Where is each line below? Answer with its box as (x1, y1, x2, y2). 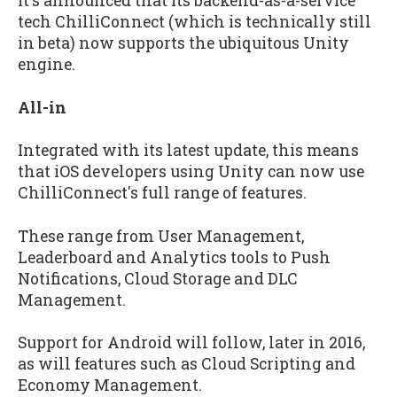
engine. (18, 53, 75, 74)
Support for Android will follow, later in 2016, (18, 332, 365, 354)
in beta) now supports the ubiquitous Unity (18, 32, 349, 53)
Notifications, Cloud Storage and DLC (18, 268, 298, 289)
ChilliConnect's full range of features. (18, 183, 307, 204)
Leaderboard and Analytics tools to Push (18, 246, 331, 268)
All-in (18, 97, 66, 118)
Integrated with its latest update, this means (18, 140, 359, 161)
